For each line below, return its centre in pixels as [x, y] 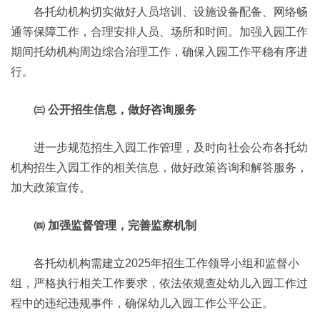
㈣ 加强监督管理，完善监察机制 [115, 225]
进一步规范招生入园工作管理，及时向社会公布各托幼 [171, 147]
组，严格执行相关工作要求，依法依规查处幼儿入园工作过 [159, 283]
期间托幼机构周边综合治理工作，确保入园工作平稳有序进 [159, 52]
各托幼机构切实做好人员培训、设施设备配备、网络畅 [171, 12]
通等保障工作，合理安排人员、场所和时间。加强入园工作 [159, 32]
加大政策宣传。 [51, 187]
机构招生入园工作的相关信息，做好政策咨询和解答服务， [159, 167]
